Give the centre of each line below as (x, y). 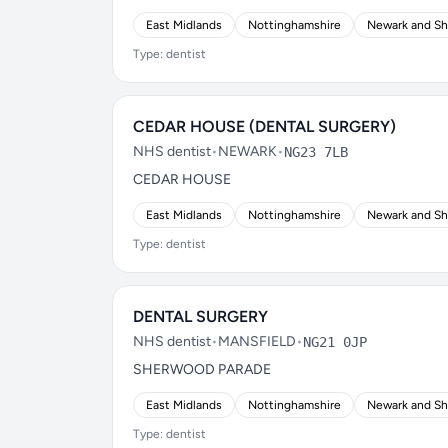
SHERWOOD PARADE (202, 369)
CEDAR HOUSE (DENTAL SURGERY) (264, 126)
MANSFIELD (257, 341)
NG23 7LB (316, 152)
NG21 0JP (335, 342)
